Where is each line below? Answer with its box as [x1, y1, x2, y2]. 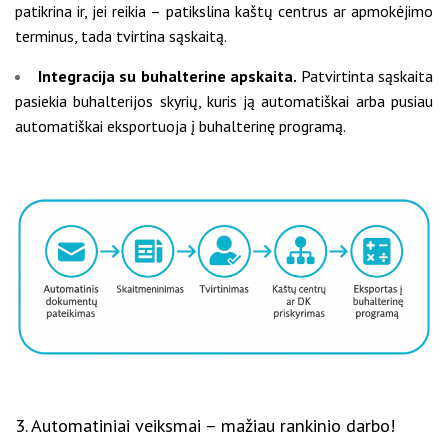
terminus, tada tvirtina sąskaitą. [15, 25, 227, 46]
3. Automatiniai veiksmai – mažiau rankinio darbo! [15, 412, 395, 437]
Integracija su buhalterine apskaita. [37, 65, 301, 86]
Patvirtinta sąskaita [300, 65, 433, 86]
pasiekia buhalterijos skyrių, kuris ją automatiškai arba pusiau [15, 90, 433, 111]
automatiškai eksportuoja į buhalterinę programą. [15, 115, 346, 136]
